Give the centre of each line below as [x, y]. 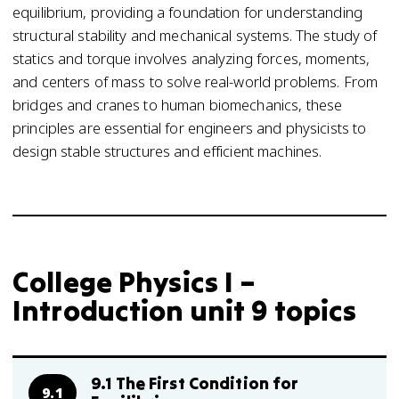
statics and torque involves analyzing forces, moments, [191, 58]
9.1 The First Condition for [195, 383]
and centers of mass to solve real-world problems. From [195, 81]
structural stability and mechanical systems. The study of [195, 35]
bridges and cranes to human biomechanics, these [178, 105]
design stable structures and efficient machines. [167, 151]
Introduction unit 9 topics [185, 310]
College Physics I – [134, 282]
